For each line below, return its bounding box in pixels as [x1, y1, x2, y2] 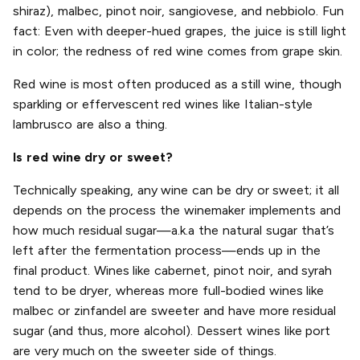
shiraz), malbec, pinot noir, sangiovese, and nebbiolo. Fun [13, 3, 344, 19]
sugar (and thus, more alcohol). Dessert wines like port [13, 323, 331, 339]
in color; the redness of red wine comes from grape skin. [13, 43, 342, 59]
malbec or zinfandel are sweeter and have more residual [13, 303, 337, 319]
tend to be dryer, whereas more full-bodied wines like [13, 283, 325, 299]
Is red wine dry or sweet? [13, 149, 173, 166]
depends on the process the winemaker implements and [13, 202, 341, 219]
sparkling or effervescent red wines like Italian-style [13, 96, 313, 112]
